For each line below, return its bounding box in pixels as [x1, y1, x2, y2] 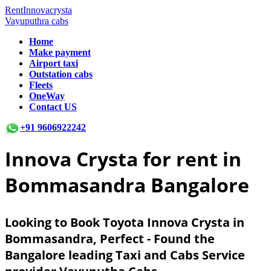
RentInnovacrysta [5, 5, 72, 15]
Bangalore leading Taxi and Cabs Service [5, 247, 245, 264]
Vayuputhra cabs [5, 16, 68, 26]
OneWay [29, 91, 65, 101]
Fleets [29, 80, 53, 90]
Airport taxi [29, 58, 78, 68]
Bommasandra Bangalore [5, 172, 249, 198]
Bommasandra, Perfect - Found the [5, 230, 215, 247]
